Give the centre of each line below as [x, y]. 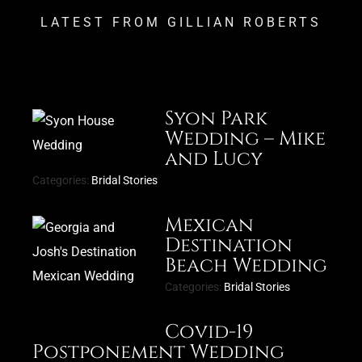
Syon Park [217, 118]
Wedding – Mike [246, 139]
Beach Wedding [246, 265]
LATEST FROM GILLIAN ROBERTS [181, 22]
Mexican [210, 225]
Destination [229, 245]
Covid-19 [209, 332]
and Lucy [214, 159]
